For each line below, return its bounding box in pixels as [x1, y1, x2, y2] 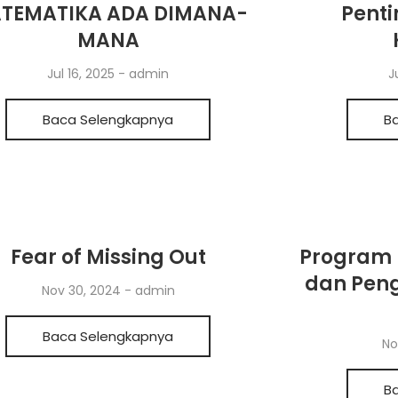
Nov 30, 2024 [41, 282, 124, 299]
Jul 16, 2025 [47, 65, 119, 83]
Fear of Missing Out [10, 243, 206, 271]
